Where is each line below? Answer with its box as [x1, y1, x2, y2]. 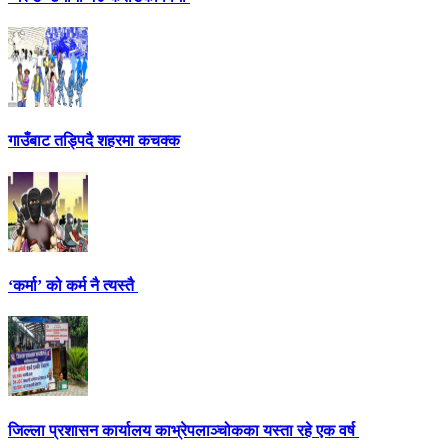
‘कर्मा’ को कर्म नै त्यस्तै [8, 277, 138, 295]
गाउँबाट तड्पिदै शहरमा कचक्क [8, 132, 180, 150]
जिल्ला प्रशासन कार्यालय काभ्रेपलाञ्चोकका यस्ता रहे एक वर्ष [8, 421, 359, 439]
